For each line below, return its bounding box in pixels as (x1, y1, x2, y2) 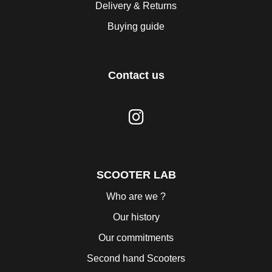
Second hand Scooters (87, 253, 185, 264)
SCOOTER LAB (96, 169, 176, 182)
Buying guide (107, 21, 165, 32)
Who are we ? (106, 191, 166, 202)
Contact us (107, 69, 165, 82)
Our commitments (98, 233, 174, 243)
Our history (112, 212, 160, 223)
